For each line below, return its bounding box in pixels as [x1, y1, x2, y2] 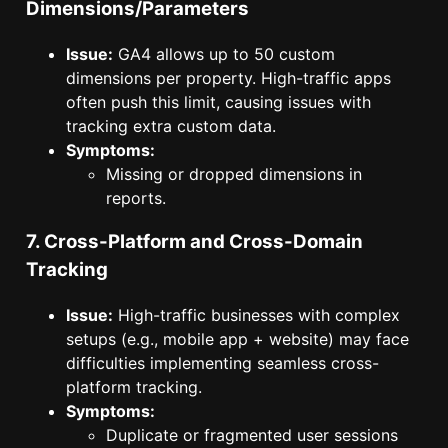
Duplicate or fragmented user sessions [106, 424, 398, 445]
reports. [106, 187, 166, 208]
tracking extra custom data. [66, 115, 276, 136]
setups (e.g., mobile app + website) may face [66, 328, 409, 349]
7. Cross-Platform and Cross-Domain [26, 230, 363, 254]
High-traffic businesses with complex [113, 304, 400, 325]
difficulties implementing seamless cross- [66, 352, 379, 373]
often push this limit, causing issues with [66, 91, 371, 112]
